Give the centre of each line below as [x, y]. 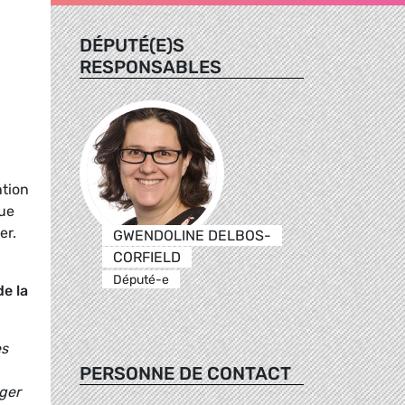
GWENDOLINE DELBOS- [192, 235]
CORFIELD [146, 257]
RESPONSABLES [151, 66]
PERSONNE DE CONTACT [185, 373]
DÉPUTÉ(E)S [132, 45]
